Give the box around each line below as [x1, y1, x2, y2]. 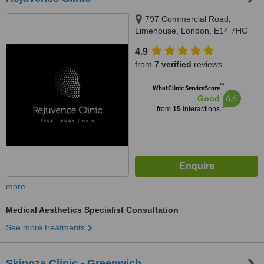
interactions [180, 105, 220, 113]
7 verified [154, 60, 192, 69]
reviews [192, 60, 222, 69]
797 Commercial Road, [145, 14, 231, 24]
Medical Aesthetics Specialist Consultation [6, 205, 179, 214]
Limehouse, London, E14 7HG [135, 26, 248, 35]
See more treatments [6, 223, 85, 232]
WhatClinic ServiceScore [152, 84, 220, 92]
